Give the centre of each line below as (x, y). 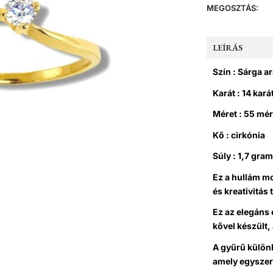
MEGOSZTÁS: (232, 8)
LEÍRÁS (228, 48)
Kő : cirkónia (239, 135)
